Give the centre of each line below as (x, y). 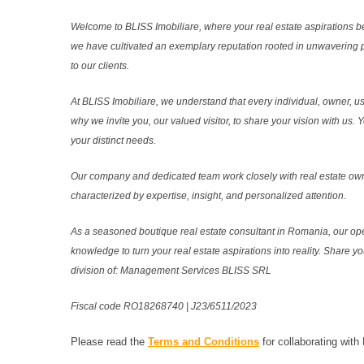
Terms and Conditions (204, 341)
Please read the (109, 341)
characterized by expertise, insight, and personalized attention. (208, 195)
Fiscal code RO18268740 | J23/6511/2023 (164, 306)
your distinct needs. (113, 140)
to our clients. (100, 65)
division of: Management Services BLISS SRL (172, 270)
